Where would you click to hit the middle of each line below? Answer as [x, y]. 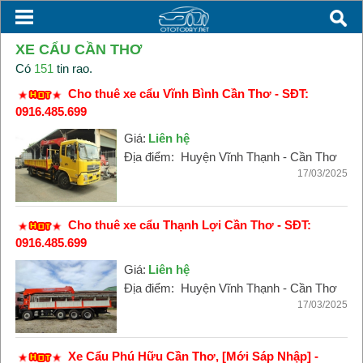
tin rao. [73, 68]
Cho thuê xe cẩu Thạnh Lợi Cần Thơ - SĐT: [189, 225]
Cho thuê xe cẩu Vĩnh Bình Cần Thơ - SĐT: [188, 94]
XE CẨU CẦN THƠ [78, 49]
